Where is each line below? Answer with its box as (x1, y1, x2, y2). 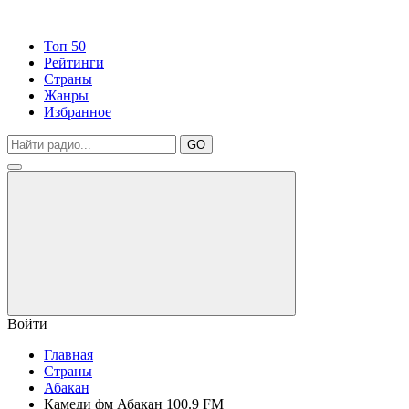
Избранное (44, 104, 111, 120)
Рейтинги (44, 55, 104, 70)
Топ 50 (44, 38, 86, 54)
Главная (44, 347, 93, 362)
